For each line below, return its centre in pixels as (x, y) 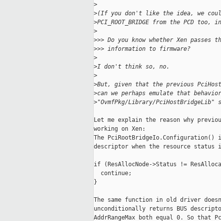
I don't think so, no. (133, 67)
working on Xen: (120, 129)
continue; (113, 173)
